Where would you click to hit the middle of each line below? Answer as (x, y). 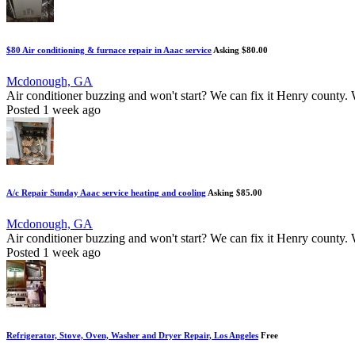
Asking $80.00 (240, 50)
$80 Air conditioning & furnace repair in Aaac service (109, 50)
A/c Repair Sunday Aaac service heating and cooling (106, 193)
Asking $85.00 (235, 193)
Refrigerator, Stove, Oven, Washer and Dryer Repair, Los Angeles (132, 336)
